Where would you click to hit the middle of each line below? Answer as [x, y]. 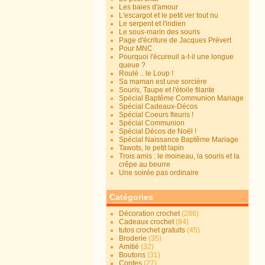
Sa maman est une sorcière [163, 82]
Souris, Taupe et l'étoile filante [167, 90]
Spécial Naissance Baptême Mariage [179, 140]
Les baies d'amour [149, 7]
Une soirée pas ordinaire [159, 173]
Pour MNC [136, 49]
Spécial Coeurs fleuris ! [156, 115]
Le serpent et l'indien [153, 24]
